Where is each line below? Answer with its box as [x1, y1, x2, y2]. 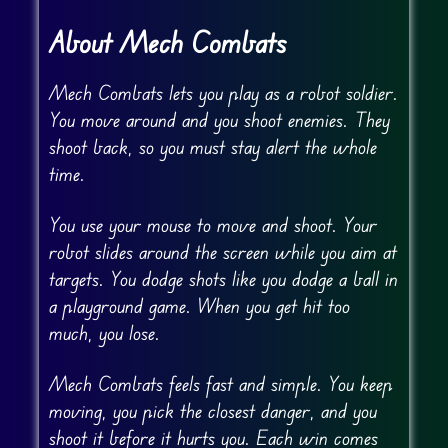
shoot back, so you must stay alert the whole [48, 134, 377, 160]
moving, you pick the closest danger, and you [48, 398, 377, 424]
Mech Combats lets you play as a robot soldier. [48, 80, 398, 106]
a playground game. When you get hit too [48, 293, 350, 319]
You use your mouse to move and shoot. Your [48, 212, 377, 238]
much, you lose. [48, 320, 160, 346]
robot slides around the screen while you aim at [48, 239, 397, 265]
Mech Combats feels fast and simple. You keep [48, 371, 393, 397]
